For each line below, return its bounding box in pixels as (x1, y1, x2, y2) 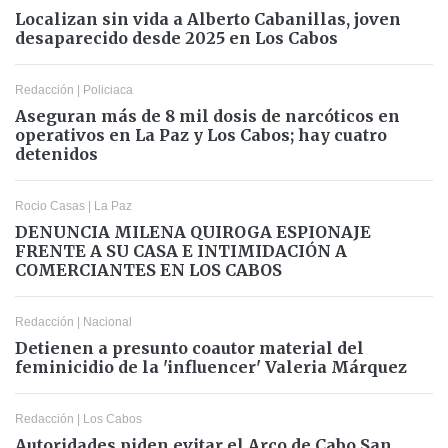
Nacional (83, 314, 132, 329)
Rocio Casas (15, 198, 85, 213)
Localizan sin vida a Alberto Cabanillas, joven (15, 8, 401, 29)
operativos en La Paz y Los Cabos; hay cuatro (15, 124, 387, 145)
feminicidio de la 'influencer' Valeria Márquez (15, 356, 407, 377)
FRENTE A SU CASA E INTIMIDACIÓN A (15, 240, 347, 261)
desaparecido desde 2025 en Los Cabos (15, 27, 338, 48)
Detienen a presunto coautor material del (15, 337, 364, 358)
